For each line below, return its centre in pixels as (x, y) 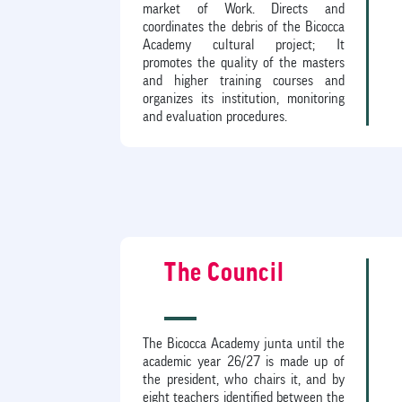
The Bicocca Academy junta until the (244, 343)
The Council (224, 272)
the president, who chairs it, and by (244, 379)
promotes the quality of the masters (244, 62)
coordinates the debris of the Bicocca (244, 26)
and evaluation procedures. (215, 116)
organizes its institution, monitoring (244, 98)
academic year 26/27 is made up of (244, 361)
